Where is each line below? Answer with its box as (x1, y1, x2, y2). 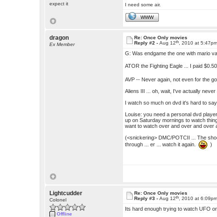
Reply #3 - (134, 196, 160, 201)
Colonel (49, 197, 67, 203)
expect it (49, 1, 69, 7)
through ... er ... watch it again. (125, 141, 199, 147)
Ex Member (49, 42, 75, 47)
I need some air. (125, 2, 161, 8)
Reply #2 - (134, 40, 160, 46)
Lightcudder (49, 190, 83, 197)
